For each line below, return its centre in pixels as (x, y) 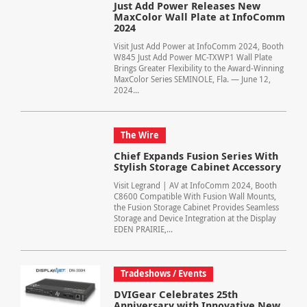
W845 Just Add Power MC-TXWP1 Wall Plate (193, 57)
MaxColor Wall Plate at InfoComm (199, 16)
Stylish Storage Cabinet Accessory (197, 167)
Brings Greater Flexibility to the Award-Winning (198, 68)
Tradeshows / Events (163, 274)
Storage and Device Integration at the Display (195, 218)
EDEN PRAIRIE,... (143, 229)
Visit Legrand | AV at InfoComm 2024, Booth (195, 185)
